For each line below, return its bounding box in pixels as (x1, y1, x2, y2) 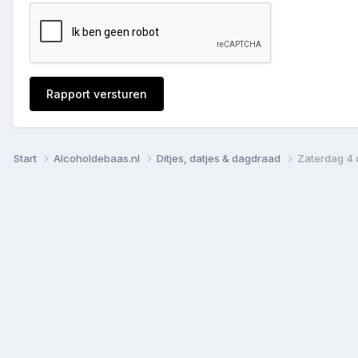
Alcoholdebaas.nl (54, 151, 142, 165)
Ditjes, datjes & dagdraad (157, 151, 283, 165)
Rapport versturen (46, 86, 147, 101)
